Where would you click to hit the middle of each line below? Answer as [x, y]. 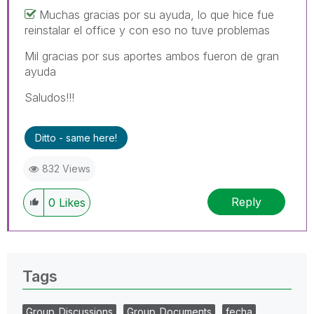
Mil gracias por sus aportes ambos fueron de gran [152, 56]
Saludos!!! [49, 97]
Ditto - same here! [76, 138]
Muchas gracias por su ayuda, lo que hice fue [157, 15]
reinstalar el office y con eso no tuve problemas [147, 30]
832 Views [66, 169]
